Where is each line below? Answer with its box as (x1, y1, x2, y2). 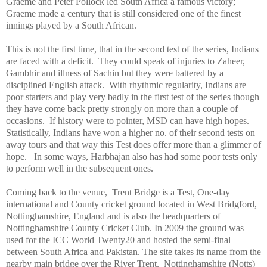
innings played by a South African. (6, 20, 136, 30)
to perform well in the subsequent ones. (6, 163, 156, 173)
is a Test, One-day (160, 187, 230, 197)
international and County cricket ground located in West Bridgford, (6, 198, 257, 209)
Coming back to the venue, (6, 187, 112, 197)
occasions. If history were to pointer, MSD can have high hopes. (6, 115, 249, 126)
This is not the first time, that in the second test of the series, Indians (6, 44, 259, 54)
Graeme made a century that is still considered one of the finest (6, 8, 241, 18)
